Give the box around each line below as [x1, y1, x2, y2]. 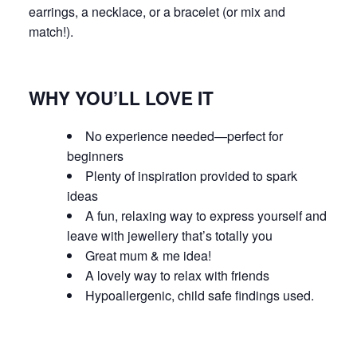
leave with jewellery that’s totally [67, 226, 252, 245]
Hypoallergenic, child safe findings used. [85, 285, 314, 304]
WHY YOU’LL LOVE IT [29, 84, 214, 111]
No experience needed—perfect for [85, 126, 283, 145]
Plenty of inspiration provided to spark [85, 166, 297, 185]
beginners [67, 146, 124, 165]
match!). [29, 22, 73, 41]
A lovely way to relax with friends [85, 265, 269, 284]
